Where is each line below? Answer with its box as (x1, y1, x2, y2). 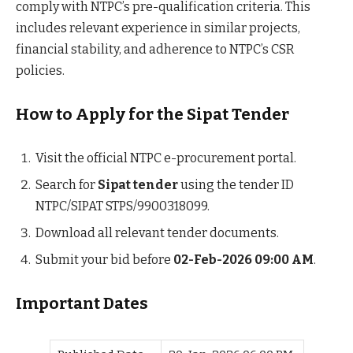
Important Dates (16, 294, 148, 314)
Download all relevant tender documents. (35, 225, 279, 240)
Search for (35, 176, 98, 192)
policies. (16, 62, 65, 78)
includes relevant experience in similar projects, (16, 20, 300, 35)
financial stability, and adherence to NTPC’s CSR (16, 41, 295, 57)
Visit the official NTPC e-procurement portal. (35, 150, 296, 165)
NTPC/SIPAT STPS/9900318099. (35, 198, 210, 214)
